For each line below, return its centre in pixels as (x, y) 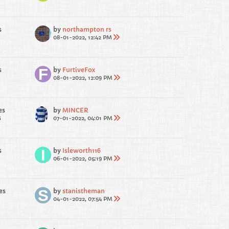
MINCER (75, 110)
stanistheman (84, 191)
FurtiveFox (79, 70)
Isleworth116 (82, 151)
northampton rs (87, 29)
